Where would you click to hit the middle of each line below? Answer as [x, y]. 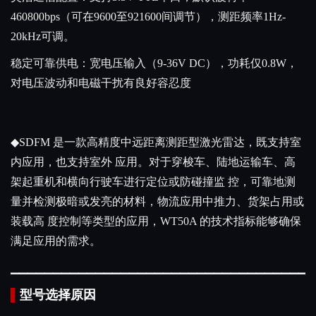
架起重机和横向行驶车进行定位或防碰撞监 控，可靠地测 [153, 182]
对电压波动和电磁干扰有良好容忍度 [101, 83]
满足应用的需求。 [56, 241]
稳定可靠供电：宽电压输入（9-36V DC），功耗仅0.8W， [154, 63]
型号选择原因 [58, 295]
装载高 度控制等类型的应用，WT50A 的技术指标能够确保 [156, 221]
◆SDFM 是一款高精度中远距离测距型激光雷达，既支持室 [156, 142]
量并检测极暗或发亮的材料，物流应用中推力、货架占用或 [157, 202]
